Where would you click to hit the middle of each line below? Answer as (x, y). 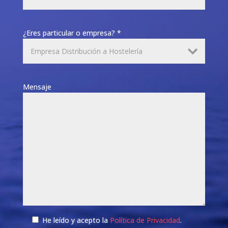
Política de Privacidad (145, 220)
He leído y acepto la (76, 220)
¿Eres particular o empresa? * (72, 33)
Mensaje (37, 87)
